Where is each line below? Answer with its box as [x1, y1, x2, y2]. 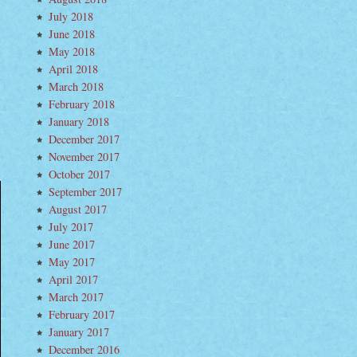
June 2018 [49, 26, 95, 41]
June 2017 [49, 237, 95, 252]
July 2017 [49, 219, 93, 234]
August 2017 [49, 202, 107, 217]
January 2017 [49, 324, 109, 339]
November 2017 [49, 149, 120, 164]
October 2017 [49, 167, 110, 182]
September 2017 [49, 184, 122, 199]
